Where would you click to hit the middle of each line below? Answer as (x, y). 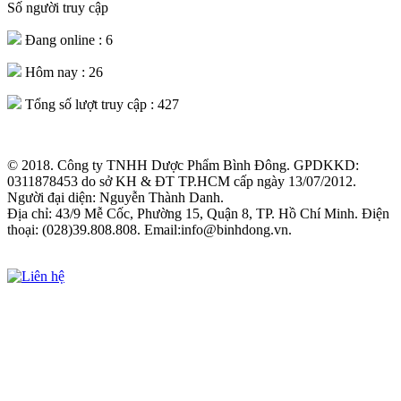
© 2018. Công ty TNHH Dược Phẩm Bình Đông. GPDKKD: (183, 165)
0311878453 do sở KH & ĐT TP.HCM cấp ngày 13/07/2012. (182, 181)
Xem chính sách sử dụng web (91, 245)
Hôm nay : (55, 72)
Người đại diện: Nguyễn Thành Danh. (115, 197)
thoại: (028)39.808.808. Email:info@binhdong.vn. (149, 229)
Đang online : (64, 39)
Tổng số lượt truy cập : (90, 104)
